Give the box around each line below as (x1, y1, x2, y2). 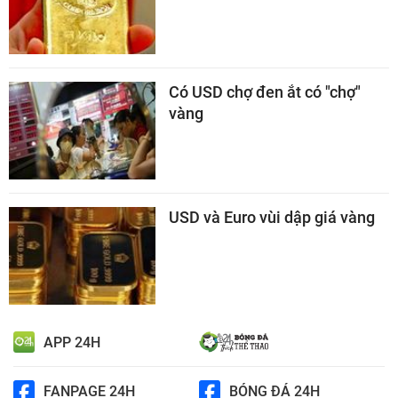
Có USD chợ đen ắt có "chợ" (169, 83, 361, 102)
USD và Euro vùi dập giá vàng (169, 208, 375, 227)
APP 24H (44, 333, 100, 351)
